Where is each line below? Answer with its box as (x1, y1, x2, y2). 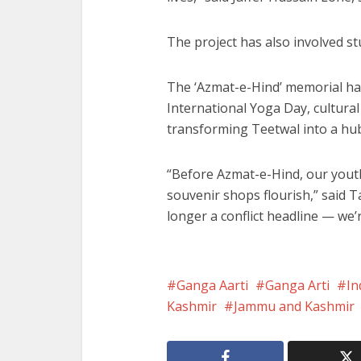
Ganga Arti (265, 276, 330, 295)
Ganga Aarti (176, 276, 248, 295)
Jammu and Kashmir (234, 297, 355, 316)
